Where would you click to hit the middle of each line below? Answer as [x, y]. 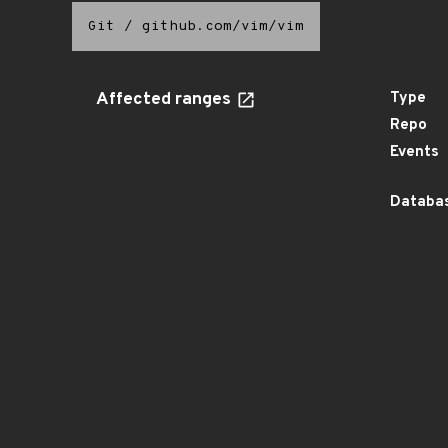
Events [414, 152]
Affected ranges [165, 100]
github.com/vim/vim [223, 26]
